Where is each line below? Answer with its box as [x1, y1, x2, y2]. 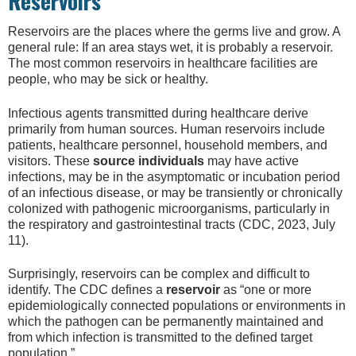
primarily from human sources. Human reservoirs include [8, 122, 325, 136]
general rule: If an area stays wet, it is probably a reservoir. [8, 41, 333, 55]
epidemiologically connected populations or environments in [8, 299, 346, 313]
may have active [204, 153, 299, 168]
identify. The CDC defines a [8, 283, 166, 297]
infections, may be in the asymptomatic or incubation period [8, 169, 340, 184]
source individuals [93, 153, 204, 168]
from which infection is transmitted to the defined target [8, 331, 312, 345]
